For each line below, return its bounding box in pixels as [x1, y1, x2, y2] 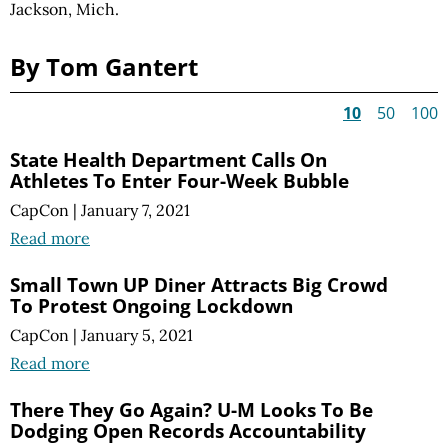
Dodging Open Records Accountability [10, 417, 366, 445]
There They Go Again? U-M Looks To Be [10, 396, 373, 424]
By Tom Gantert [10, 50, 198, 83]
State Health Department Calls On [10, 146, 327, 173]
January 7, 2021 [81, 200, 190, 221]
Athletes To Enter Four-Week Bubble [10, 167, 349, 194]
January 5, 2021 [81, 325, 193, 346]
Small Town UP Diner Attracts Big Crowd [10, 271, 388, 299]
